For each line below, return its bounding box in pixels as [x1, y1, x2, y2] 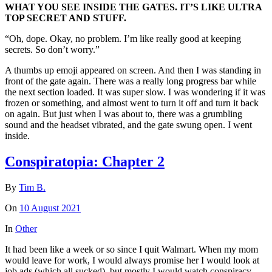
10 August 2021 [19, 202, 81, 213]
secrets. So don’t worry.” [5, 44, 100, 55]
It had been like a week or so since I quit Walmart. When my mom [5, 243, 258, 254]
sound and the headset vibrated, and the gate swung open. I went [5, 120, 252, 131]
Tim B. [19, 182, 46, 192]
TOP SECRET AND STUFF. [5, 13, 126, 24]
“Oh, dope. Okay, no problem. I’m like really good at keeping [5, 33, 241, 44]
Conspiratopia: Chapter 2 [5, 154, 165, 170]
